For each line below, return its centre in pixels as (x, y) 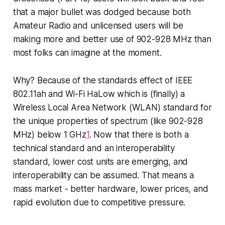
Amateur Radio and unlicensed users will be (98, 26)
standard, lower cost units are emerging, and (100, 162)
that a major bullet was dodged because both (102, 12)
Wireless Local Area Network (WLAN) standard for (112, 108)
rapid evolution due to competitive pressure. (99, 203)
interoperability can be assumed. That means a (103, 176)
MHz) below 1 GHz (49, 135)
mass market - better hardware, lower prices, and (110, 189)
